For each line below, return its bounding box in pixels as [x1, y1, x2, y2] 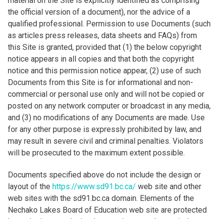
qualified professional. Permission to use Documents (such [8, 19, 211, 28]
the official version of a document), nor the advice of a [8, 7, 190, 17]
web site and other [136, 182, 201, 191]
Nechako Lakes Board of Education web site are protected [8, 205, 207, 215]
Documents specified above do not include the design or [8, 170, 201, 179]
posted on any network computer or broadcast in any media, [8, 101, 211, 110]
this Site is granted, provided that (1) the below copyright [8, 43, 201, 52]
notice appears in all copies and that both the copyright [8, 54, 194, 64]
